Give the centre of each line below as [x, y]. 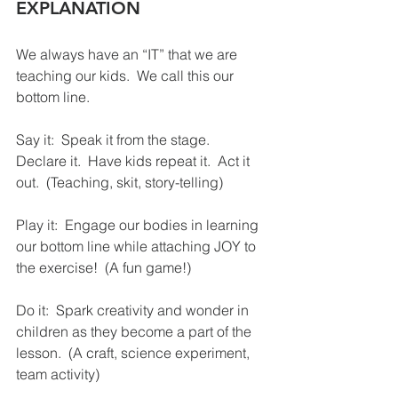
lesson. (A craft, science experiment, [135, 352]
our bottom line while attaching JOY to [138, 246]
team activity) [58, 374]
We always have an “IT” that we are [128, 54]
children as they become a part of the [135, 331]
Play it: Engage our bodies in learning [139, 224]
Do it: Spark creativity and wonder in [134, 310]
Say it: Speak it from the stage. [116, 139]
